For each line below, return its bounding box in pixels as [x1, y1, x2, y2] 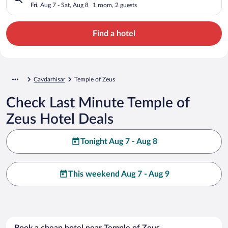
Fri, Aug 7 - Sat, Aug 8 [31, 2, 89, 8]
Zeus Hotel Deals [6, 111, 113, 126]
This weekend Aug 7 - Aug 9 [68, 169, 169, 178]
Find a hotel [93, 29, 135, 38]
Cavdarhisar [34, 76, 65, 82]
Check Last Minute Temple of [6, 95, 189, 110]
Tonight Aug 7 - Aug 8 [80, 137, 157, 146]
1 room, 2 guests [93, 2, 137, 8]
